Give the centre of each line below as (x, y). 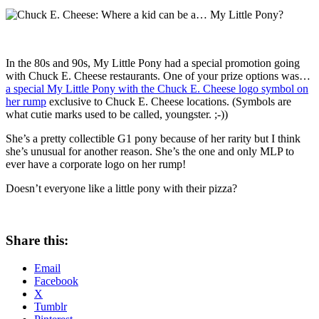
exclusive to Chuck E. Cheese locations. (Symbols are (169, 102)
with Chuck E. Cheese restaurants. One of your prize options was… (158, 76)
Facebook (56, 281)
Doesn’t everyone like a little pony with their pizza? (121, 189)
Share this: (37, 241)
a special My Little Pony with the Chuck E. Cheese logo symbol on (157, 89)
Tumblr (51, 306)
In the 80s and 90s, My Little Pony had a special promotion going (153, 63)
